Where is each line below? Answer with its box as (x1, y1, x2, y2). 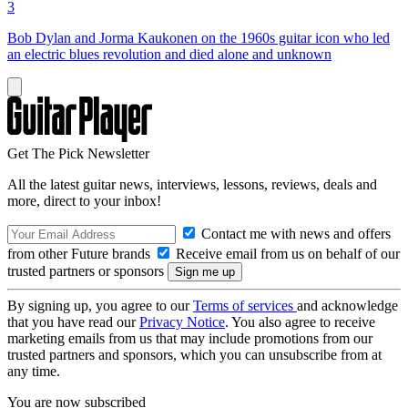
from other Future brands (7, 245, 154, 261)
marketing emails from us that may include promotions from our (7, 330, 372, 346)
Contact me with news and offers (198, 225, 391, 241)
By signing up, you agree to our (7, 297, 193, 313)
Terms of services (193, 297, 297, 313)
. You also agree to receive (225, 313, 375, 330)
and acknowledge (297, 297, 398, 313)
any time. (7, 362, 60, 379)
